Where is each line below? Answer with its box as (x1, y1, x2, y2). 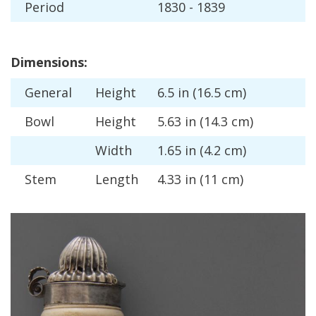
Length (95, 171, 138, 188)
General (25, 84, 72, 101)
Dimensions (11, 54, 84, 71)
